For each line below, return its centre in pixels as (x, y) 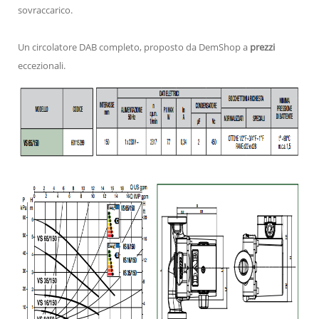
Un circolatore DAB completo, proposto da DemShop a (134, 47)
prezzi (262, 47)
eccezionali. (42, 65)
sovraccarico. (45, 10)
